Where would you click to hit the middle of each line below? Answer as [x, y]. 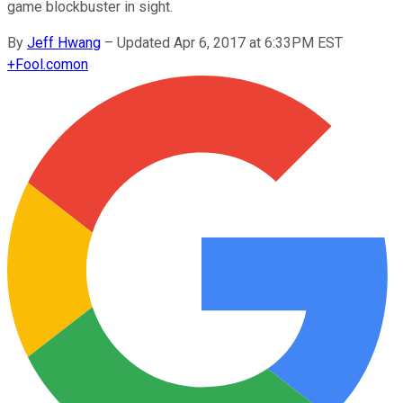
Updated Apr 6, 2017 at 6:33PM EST [230, 42]
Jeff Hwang [64, 42]
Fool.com [44, 64]
